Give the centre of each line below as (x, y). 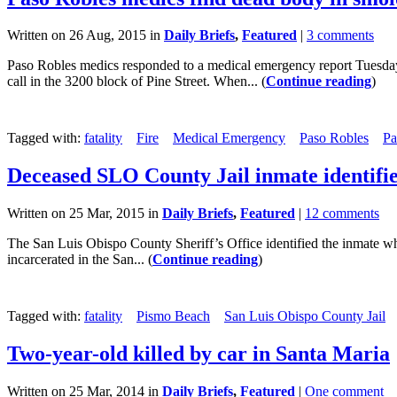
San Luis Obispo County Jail (305, 316)
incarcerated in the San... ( (80, 260)
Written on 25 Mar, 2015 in (85, 214)
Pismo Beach (173, 316)
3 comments (340, 35)
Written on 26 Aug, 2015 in (86, 35)
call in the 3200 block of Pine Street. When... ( (136, 82)
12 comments (342, 214)
